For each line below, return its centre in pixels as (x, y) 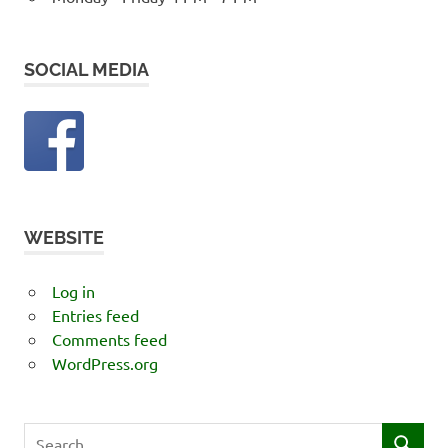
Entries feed (95, 314)
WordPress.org (104, 362)
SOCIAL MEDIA (86, 69)
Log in (73, 290)
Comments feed (109, 338)
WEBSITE (64, 237)
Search (47, 433)
